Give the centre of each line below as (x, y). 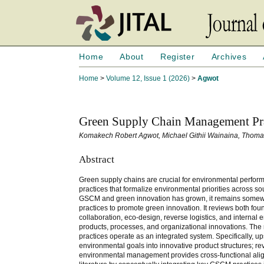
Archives (229, 57)
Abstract (97, 159)
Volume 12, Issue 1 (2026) (148, 78)
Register (177, 57)
